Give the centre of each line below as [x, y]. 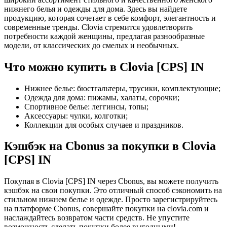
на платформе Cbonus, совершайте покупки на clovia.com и [106, 209]
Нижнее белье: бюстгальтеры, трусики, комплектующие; [122, 88]
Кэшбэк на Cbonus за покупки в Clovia [110, 146]
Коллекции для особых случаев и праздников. [104, 125]
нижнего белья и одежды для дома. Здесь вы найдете [96, 9]
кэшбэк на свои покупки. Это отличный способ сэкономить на [113, 191]
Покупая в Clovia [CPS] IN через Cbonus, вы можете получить [111, 181]
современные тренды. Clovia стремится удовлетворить [98, 27]
